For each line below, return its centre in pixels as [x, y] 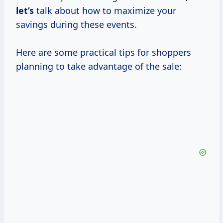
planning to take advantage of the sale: [99, 66]
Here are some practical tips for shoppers [104, 53]
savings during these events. [76, 25]
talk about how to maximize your [105, 11]
